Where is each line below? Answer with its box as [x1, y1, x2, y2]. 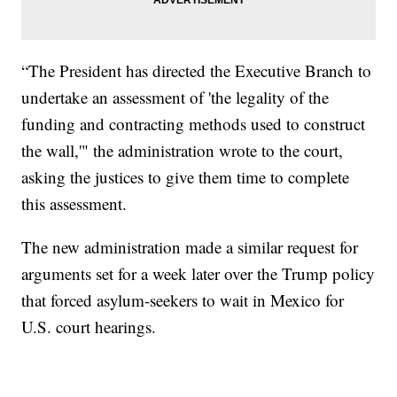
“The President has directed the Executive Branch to [21, 59, 372, 82]
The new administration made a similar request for [21, 236, 359, 259]
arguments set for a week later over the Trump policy [21, 262, 376, 285]
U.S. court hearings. [21, 315, 157, 339]
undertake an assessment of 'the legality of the [21, 86, 330, 109]
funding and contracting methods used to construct [21, 113, 366, 136]
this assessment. [21, 192, 128, 215]
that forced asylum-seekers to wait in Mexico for [21, 289, 345, 312]
